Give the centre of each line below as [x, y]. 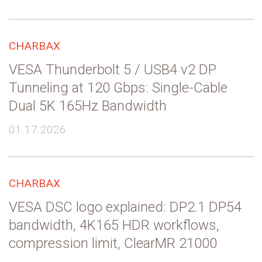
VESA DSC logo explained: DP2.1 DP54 [125, 207]
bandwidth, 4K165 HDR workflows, [114, 225]
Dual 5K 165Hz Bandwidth [88, 106]
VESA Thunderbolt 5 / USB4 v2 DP [113, 69]
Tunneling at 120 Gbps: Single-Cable [118, 87]
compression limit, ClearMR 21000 [113, 243]
